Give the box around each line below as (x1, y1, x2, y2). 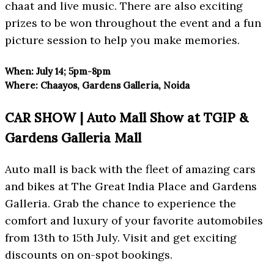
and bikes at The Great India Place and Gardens (5, 179, 257, 194)
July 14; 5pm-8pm (34, 65, 111, 78)
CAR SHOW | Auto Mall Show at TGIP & (5, 109, 248, 127)
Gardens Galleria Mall (5, 130, 141, 147)
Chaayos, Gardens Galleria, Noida (38, 80, 190, 92)
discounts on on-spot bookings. (5, 248, 172, 262)
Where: (5, 80, 38, 92)
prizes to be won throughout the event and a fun (5, 16, 261, 31)
